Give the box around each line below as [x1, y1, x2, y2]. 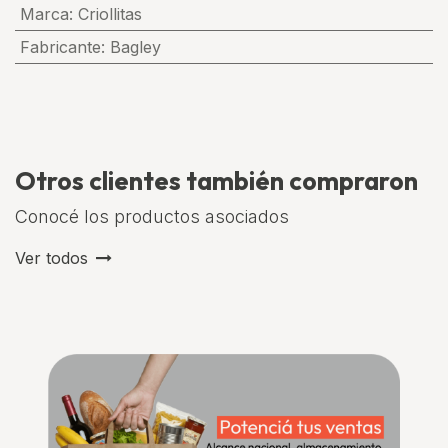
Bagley [109, 37, 161, 57]
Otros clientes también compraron [15, 165, 418, 197]
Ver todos [15, 248, 88, 268]
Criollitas [77, 4, 142, 24]
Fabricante [19, 37, 101, 57]
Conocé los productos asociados [15, 206, 289, 227]
